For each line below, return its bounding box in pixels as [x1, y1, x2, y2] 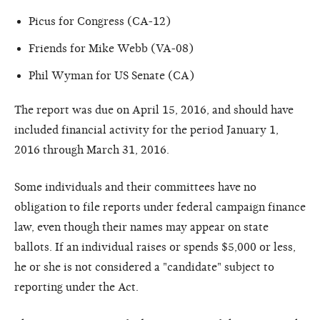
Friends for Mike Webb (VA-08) [29, 41, 194, 55]
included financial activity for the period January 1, [14, 123, 279, 136]
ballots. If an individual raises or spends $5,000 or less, [14, 240, 296, 254]
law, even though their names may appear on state [14, 220, 269, 234]
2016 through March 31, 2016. [14, 143, 169, 156]
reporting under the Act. [14, 280, 139, 294]
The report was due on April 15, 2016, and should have [14, 103, 294, 116]
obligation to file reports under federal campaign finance [14, 200, 306, 214]
